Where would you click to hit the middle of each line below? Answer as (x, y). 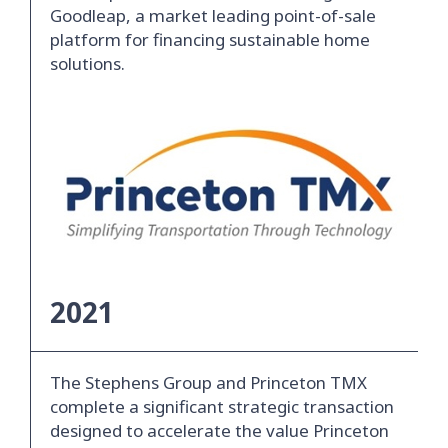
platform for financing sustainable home (210, 40)
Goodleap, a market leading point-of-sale (213, 16)
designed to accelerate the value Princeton (219, 431)
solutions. (87, 64)
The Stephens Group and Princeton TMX (208, 383)
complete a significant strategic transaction (222, 407)
